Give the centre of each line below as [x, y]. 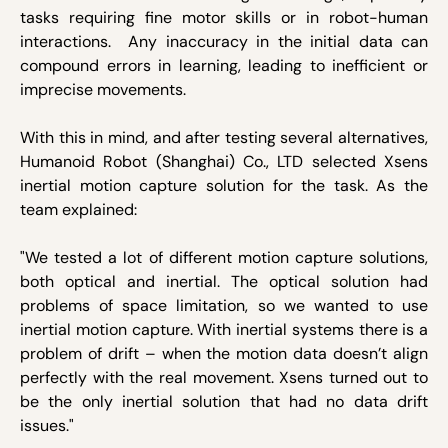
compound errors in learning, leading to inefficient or [224, 65]
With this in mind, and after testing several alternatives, [224, 137]
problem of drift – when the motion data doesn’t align [224, 353]
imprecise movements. [107, 89]
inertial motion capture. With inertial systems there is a [224, 329]
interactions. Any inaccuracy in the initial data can [224, 41]
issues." [49, 425]
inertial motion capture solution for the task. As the [224, 185]
